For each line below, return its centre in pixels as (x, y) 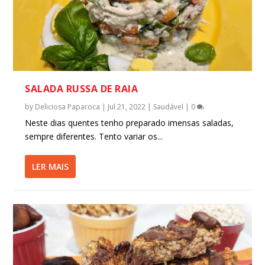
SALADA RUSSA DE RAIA (82, 88)
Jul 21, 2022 (127, 106)
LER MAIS (51, 166)
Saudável (169, 106)
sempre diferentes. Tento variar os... (94, 136)
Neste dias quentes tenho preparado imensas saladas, (130, 122)
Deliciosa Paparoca (68, 106)
